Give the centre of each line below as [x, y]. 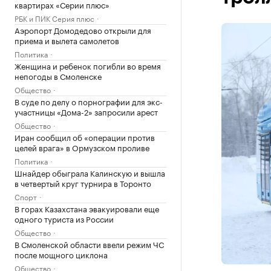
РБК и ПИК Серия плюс [54, 18]
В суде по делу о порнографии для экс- [89, 101]
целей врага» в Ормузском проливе [82, 147]
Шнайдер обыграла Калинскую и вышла [90, 172]
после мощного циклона [61, 254]
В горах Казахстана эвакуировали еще [87, 208]
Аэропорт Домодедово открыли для [83, 30]
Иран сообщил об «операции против [85, 137]
